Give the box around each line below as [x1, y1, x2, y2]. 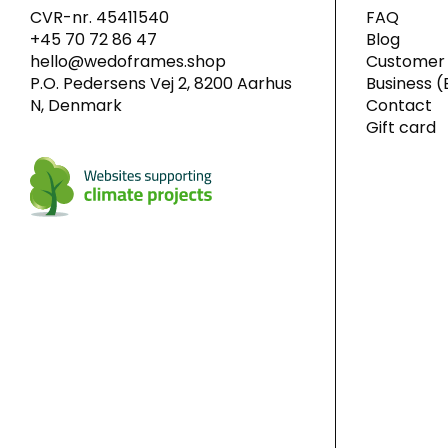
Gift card [366, 116, 436, 139]
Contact [366, 94, 432, 117]
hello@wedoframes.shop [30, 50, 226, 73]
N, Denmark [30, 94, 122, 117]
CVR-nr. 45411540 [30, 6, 169, 29]
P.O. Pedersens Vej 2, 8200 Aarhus [30, 72, 292, 95]
